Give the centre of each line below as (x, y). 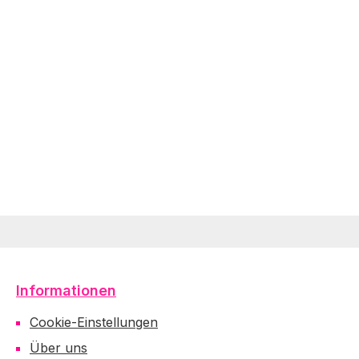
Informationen (66, 290)
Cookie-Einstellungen (94, 322)
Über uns (58, 348)
